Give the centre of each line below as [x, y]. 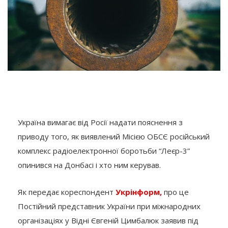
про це [175, 192]
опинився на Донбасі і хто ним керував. [89, 165]
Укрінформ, [139, 192]
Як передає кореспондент [67, 192]
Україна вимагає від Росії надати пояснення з [100, 122]
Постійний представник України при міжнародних [109, 206]
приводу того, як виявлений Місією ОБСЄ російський [114, 136]
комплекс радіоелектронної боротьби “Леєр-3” [104, 150]
